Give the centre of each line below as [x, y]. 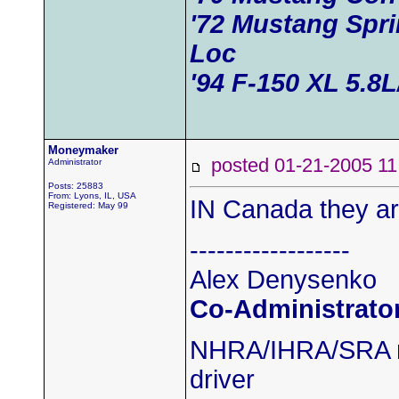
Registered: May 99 [88, 205]
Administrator [75, 162]
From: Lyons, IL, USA [92, 195]
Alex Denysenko [283, 280]
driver [222, 379]
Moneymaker [83, 150]
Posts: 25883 [76, 186]
